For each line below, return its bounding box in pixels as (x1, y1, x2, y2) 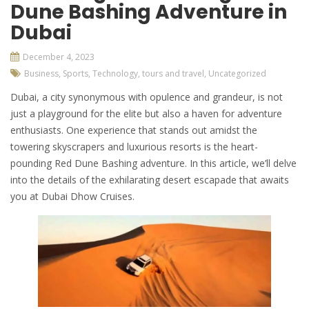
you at (10, 189, 41, 203)
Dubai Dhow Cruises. (41, 189, 134, 203)
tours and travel (142, 67, 204, 79)
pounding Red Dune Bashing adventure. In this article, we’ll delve (10, 156, 297, 170)
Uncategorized (208, 67, 266, 79)
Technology (92, 67, 138, 79)
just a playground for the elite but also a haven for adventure (10, 106, 282, 120)
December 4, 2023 (23, 50, 94, 63)
